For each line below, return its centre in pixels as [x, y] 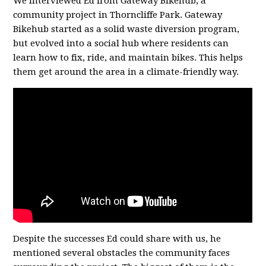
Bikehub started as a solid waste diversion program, [126, 29]
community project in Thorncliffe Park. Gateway [118, 15]
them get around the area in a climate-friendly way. [126, 72]
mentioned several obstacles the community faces [122, 253]
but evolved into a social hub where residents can [121, 43]
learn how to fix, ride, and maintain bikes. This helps [128, 58]
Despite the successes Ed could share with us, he [117, 239]
